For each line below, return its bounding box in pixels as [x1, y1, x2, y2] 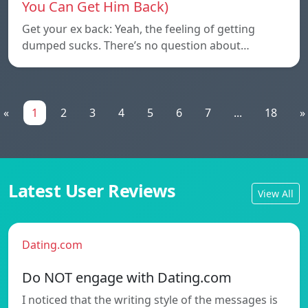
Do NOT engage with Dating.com [22, 268, 232, 287]
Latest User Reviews [8, 179, 176, 203]
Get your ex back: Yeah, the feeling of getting [22, 21, 255, 37]
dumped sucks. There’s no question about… [22, 38, 250, 54]
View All [258, 186, 294, 200]
